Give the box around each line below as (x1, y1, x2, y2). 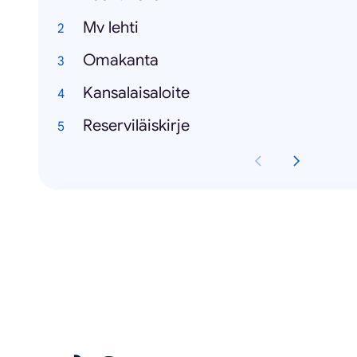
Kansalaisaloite (83, 83, 190, 103)
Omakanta (83, 50, 159, 70)
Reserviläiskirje (83, 116, 190, 135)
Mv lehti (83, 18, 139, 37)
